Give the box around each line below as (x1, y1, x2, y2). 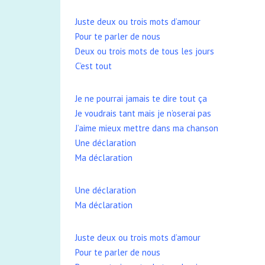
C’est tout (75, 60, 112, 72)
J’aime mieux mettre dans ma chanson (75, 122, 218, 134)
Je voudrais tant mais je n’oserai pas (75, 108, 211, 119)
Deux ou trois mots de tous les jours (75, 46, 214, 57)
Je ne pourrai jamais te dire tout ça (75, 93, 207, 104)
